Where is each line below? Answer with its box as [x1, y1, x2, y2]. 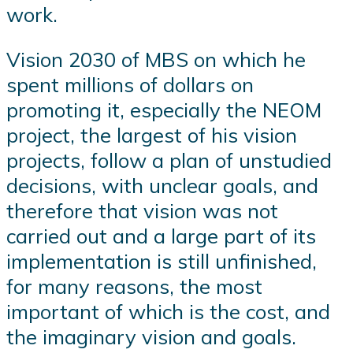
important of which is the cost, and [6, 299, 330, 325]
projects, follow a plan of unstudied [6, 147, 332, 173]
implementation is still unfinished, [6, 248, 317, 274]
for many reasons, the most [6, 273, 262, 299]
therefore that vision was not [6, 198, 278, 224]
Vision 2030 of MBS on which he [6, 46, 306, 72]
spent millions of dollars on [6, 72, 254, 98]
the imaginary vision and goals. [6, 324, 296, 350]
